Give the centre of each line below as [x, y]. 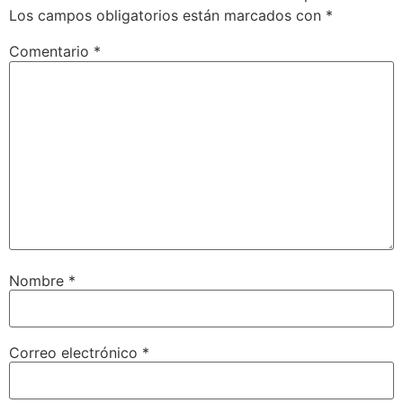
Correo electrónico [76, 352]
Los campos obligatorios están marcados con [167, 16]
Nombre [39, 280]
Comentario [51, 52]
